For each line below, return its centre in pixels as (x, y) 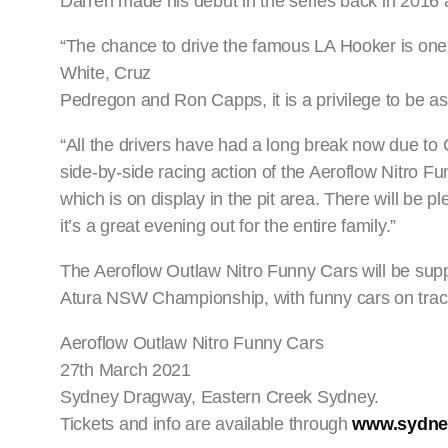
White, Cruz (106, 72)
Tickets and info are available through (206, 423)
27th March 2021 (125, 369)
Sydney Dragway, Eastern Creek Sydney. (220, 396)
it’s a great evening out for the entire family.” (228, 225)
